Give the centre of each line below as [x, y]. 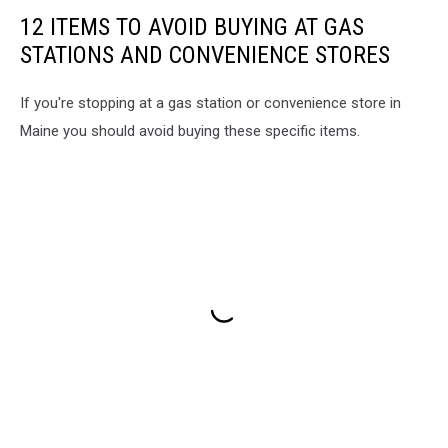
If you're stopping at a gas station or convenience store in [210, 103]
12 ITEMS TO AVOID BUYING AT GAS [192, 27]
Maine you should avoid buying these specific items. [190, 131]
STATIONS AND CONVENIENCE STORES [205, 55]
